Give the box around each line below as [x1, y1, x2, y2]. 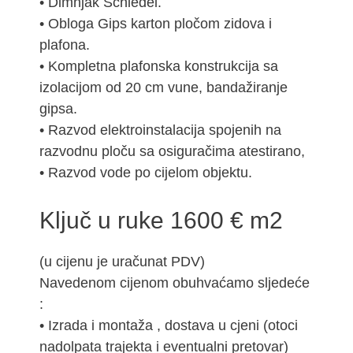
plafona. [39, 37, 90, 54]
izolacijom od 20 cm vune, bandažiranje [39, 80, 288, 96]
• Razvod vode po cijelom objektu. [39, 165, 252, 181]
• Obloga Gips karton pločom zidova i [39, 16, 272, 32]
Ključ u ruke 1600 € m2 [39, 207, 283, 234]
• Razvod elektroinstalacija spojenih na [39, 122, 281, 139]
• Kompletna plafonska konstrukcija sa [39, 58, 278, 75]
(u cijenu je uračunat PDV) [39, 254, 205, 270]
